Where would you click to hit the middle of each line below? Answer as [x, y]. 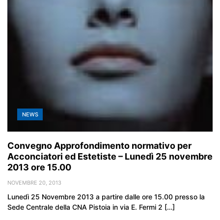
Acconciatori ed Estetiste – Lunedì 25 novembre [110, 157]
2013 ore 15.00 [39, 167]
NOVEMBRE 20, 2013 [34, 183]
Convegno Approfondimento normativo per [99, 146]
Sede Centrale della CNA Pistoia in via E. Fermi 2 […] [91, 207]
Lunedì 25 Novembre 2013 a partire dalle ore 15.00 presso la [106, 197]
